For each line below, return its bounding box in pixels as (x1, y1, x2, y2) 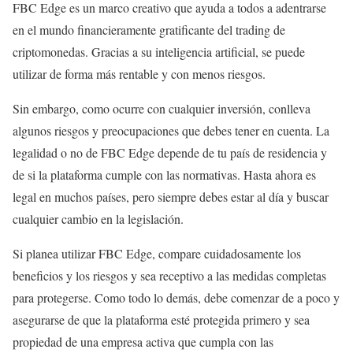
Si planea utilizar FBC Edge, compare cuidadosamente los (13, 245, 301, 262)
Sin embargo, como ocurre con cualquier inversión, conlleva (13, 100, 310, 117)
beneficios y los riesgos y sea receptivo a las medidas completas (13, 267, 326, 284)
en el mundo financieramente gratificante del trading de (13, 21, 285, 39)
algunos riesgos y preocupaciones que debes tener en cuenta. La (13, 122, 329, 139)
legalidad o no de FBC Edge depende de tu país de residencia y (13, 144, 327, 162)
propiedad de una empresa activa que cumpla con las (13, 333, 273, 351)
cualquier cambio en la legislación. (13, 210, 184, 228)
